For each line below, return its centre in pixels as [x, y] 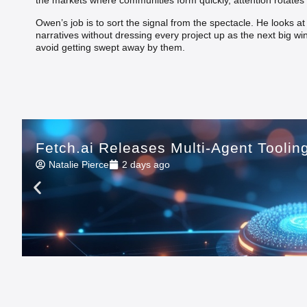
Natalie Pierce [79, 164]
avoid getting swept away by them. [110, 47]
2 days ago [146, 164]
